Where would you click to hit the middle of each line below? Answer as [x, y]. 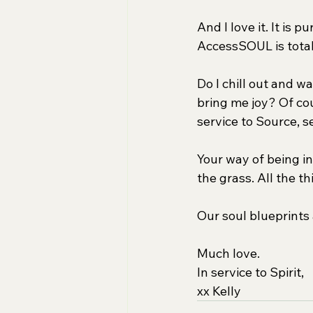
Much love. [228, 253]
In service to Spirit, [250, 272]
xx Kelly [219, 291]
